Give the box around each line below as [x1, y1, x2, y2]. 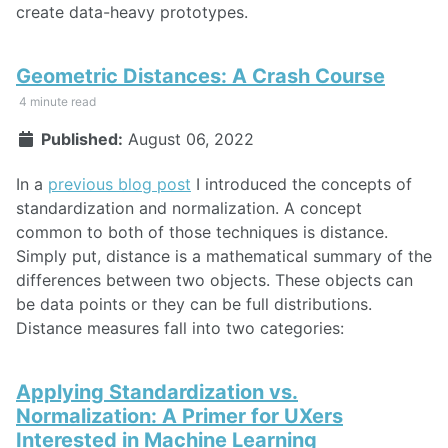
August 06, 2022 [127, 129, 254, 150]
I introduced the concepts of [191, 174, 412, 195]
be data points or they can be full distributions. [16, 294, 372, 315]
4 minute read [16, 94, 96, 110]
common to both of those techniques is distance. [16, 222, 388, 243]
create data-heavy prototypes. [16, 2, 248, 23]
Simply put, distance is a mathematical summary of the [16, 246, 432, 267]
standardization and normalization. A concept [16, 198, 362, 219]
